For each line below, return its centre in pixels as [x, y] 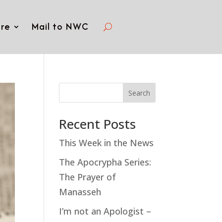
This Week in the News [107, 142]
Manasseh [80, 192]
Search [139, 93]
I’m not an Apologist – [105, 211]
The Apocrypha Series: [105, 162]
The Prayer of [88, 177]
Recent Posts [98, 124]
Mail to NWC [59, 27]
